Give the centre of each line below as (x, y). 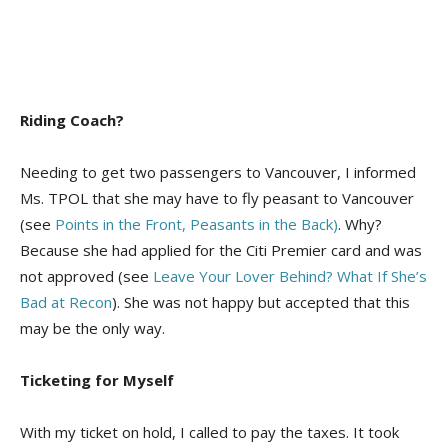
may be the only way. (92, 327)
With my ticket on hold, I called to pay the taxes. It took (209, 431)
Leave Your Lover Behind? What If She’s (290, 275)
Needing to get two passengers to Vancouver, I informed (218, 171)
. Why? (360, 223)
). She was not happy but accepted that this (261, 301)
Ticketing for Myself (99, 379)
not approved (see (84, 275)
